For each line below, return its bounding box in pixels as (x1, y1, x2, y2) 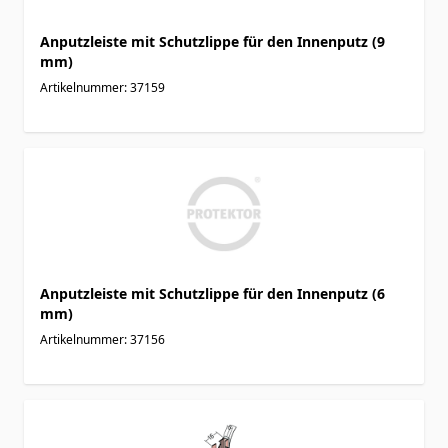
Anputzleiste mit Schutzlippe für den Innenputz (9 (40, 31, 385, 51)
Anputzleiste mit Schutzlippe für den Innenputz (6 (40, 283, 385, 303)
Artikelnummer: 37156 (40, 330, 165, 348)
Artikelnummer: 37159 (40, 78, 165, 96)
